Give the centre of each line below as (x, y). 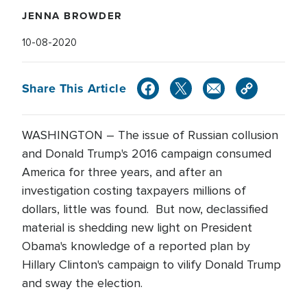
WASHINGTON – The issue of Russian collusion (150, 135)
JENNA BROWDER (72, 16)
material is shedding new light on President (137, 228)
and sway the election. (84, 283)
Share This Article (74, 88)
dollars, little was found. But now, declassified (145, 209)
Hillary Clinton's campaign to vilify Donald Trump (151, 265)
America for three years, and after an (122, 172)
